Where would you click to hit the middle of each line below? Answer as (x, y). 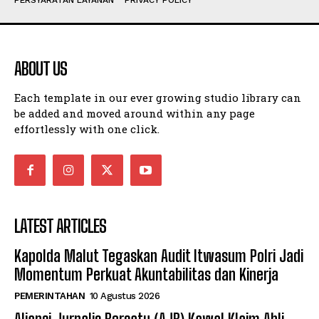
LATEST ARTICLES (60, 226)
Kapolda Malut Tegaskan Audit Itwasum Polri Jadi (159, 256)
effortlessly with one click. (87, 129)
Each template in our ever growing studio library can (158, 98)
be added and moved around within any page (135, 113)
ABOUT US (41, 69)
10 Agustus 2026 (124, 296)
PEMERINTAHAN (49, 296)
